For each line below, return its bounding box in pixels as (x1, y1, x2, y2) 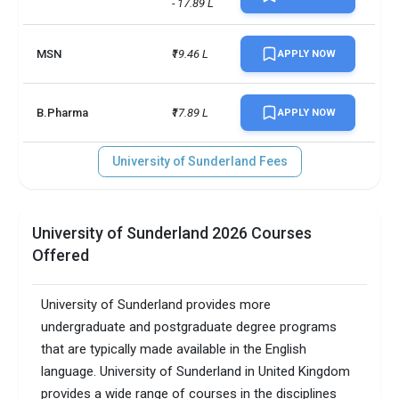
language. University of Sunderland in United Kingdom (41, 363, 351, 380)
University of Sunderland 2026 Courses (32, 224, 313, 243)
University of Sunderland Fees (111, 154, 288, 169)
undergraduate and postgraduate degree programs (41, 319, 338, 336)
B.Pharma (37, 106, 89, 120)
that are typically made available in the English (41, 341, 307, 358)
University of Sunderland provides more (41, 297, 272, 313)
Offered (32, 246, 90, 265)
